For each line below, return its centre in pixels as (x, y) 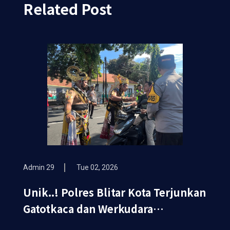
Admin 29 (39, 167)
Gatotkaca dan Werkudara (88, 209)
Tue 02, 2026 (97, 167)
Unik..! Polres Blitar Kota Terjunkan (114, 192)
